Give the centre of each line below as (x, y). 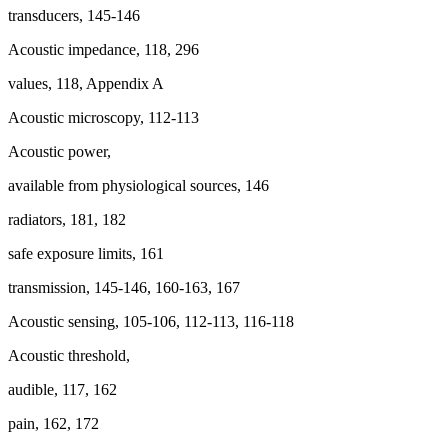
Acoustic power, (59, 151)
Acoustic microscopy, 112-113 (103, 117)
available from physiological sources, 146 (138, 185)
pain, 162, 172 (53, 423)
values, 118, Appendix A (86, 83)
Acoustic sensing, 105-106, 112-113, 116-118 (151, 321)
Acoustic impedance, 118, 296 (103, 49)
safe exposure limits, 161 (86, 253)
